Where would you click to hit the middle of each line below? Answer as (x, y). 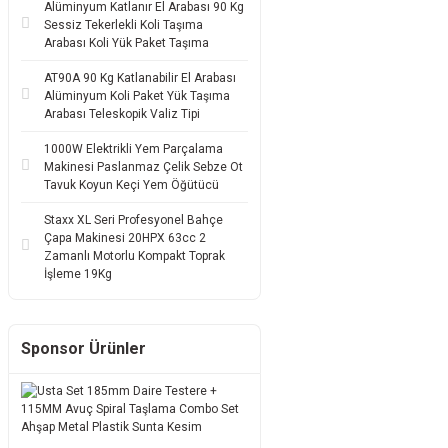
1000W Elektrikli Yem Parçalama (133, 149)
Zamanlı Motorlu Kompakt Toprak (134, 256)
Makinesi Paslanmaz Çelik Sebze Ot (143, 167)
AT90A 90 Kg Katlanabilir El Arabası (140, 78)
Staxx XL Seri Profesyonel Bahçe (133, 220)
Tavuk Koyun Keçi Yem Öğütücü (131, 185)
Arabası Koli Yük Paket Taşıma (126, 43)
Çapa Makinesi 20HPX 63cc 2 (125, 238)
